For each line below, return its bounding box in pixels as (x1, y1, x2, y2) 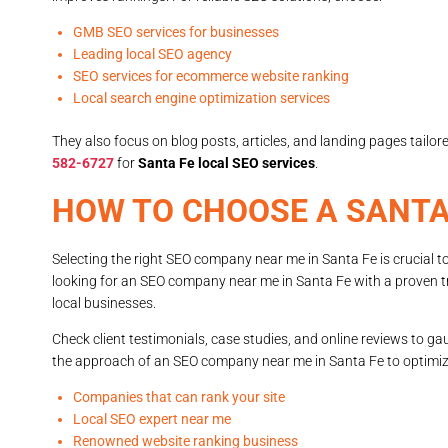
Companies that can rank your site (73, 389, 285, 406)
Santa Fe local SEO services (138, 155, 315, 172)
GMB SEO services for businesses (73, 24, 279, 41)
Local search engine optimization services (73, 90, 330, 107)
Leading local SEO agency (73, 46, 232, 63)
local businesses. (52, 295, 156, 312)
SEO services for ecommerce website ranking (73, 68, 349, 85)
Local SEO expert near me (73, 411, 231, 428)
